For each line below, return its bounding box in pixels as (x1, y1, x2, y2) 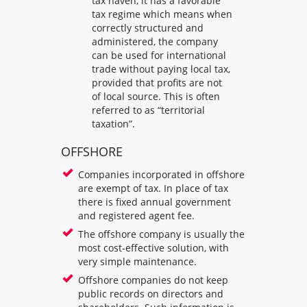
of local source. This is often (92, 90, 220, 103)
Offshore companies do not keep (78, 273, 228, 286)
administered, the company (92, 35, 218, 48)
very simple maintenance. (78, 255, 197, 268)
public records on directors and (78, 287, 223, 300)
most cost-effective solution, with (78, 241, 229, 254)
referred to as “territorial (92, 103, 205, 116)
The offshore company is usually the (78, 228, 245, 241)
